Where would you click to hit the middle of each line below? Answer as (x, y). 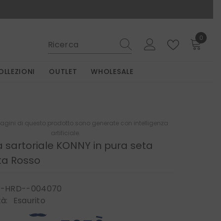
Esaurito (29, 201)
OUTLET (63, 72)
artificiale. (66, 133)
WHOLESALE (112, 72)
